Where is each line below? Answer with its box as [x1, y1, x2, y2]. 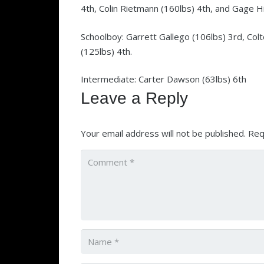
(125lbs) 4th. [81, 45, 132, 57]
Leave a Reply [81, 89, 193, 107]
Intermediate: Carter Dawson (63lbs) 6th [81, 73, 246, 85]
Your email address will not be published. [81, 127, 246, 139]
